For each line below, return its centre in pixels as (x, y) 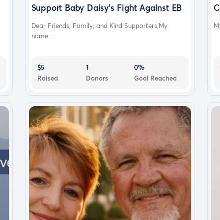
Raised (47, 78)
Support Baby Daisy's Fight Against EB (107, 7)
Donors (97, 78)
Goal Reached (156, 78)
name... (42, 36)
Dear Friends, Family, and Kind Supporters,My (99, 25)
